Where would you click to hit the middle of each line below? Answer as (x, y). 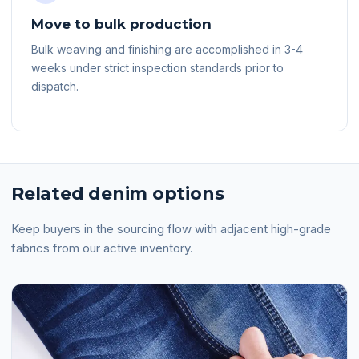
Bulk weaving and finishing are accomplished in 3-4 (167, 49)
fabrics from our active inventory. (102, 248)
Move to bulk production (121, 24)
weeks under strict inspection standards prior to (157, 68)
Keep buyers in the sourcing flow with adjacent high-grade (171, 229)
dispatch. (55, 86)
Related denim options (118, 194)
